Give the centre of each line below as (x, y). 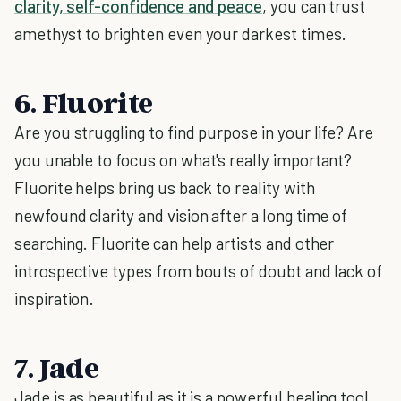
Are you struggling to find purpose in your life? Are (194, 132)
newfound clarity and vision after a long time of (181, 215)
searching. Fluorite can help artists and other (175, 243)
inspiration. (55, 299)
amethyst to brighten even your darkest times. (181, 34)
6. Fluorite (84, 102)
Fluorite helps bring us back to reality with (165, 188)
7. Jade (57, 367)
